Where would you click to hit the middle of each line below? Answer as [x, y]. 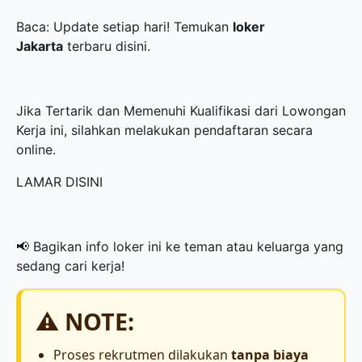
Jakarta [40, 46]
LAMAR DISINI [59, 182]
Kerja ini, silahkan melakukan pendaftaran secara [164, 130]
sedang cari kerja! [70, 266]
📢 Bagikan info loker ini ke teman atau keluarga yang [180, 246]
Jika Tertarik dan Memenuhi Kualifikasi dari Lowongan [181, 111]
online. [36, 149]
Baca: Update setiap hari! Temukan [124, 27]
